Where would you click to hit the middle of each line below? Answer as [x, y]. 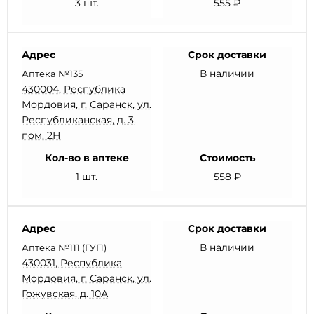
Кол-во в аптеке [87, 158]
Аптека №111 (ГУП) [64, 247]
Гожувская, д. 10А [65, 294]
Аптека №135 [52, 74]
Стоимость [227, 158]
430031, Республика [72, 263]
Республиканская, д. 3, [79, 120]
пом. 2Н [41, 135]
